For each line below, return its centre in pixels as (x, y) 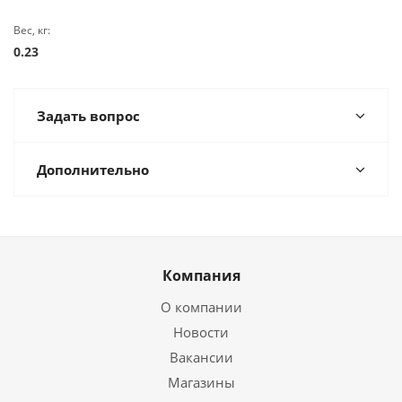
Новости (201, 332)
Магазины (201, 382)
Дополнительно (93, 170)
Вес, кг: (32, 30)
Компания (201, 275)
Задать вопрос (88, 116)
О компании (201, 307)
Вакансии (201, 357)
